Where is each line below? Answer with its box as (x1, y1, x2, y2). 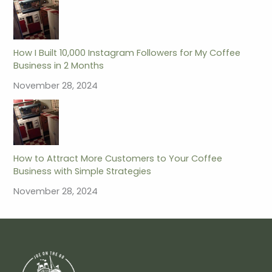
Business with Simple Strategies (13, 165, 152, 178)
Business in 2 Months (13, 59, 104, 72)
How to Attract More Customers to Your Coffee (13, 152, 223, 165)
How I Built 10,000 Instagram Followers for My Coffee (13, 47, 241, 59)
